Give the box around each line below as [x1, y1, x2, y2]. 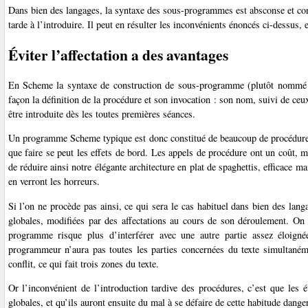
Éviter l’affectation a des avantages [8, 43, 228, 65]
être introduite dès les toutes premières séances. [8, 107, 195, 120]
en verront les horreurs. [8, 175, 100, 188]
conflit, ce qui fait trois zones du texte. [8, 256, 159, 270]
